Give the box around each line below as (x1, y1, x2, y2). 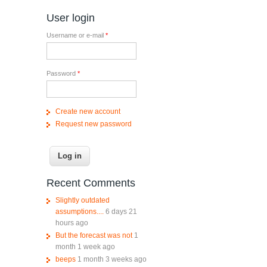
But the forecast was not (55, 231, 132, 240)
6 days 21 (105, 207, 137, 216)
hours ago (55, 219, 88, 228)
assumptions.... (55, 207, 104, 216)
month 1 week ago (55, 243, 115, 252)
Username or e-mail (46, 32, 105, 39)
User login (46, 12, 95, 24)
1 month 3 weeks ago (77, 255, 147, 264)
